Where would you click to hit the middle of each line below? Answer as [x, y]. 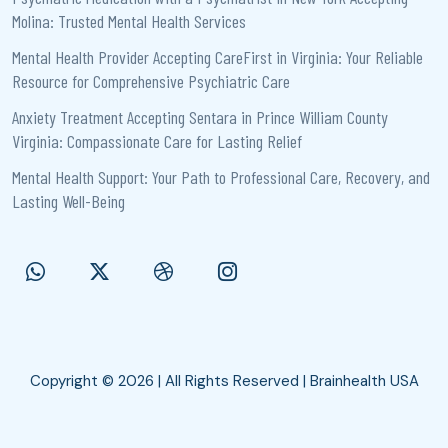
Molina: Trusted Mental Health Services [131, 20]
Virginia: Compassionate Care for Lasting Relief [157, 140]
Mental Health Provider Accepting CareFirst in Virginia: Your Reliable [217, 56]
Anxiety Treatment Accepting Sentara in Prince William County [200, 116]
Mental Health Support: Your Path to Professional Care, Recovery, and [221, 176]
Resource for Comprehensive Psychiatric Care [151, 80]
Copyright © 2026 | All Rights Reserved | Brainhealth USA [224, 380]
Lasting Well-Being [70, 200]
